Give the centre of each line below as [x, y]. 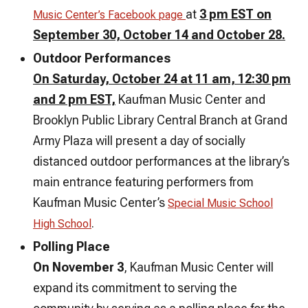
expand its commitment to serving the [135, 288]
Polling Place [71, 247]
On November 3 [78, 267]
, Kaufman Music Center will [199, 267]
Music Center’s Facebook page [109, 15]
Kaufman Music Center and [192, 100]
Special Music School [220, 203]
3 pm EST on [235, 14]
